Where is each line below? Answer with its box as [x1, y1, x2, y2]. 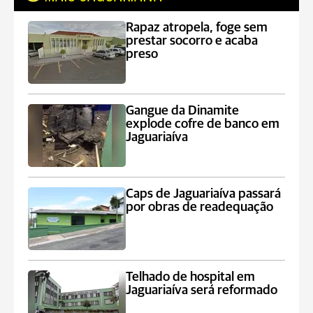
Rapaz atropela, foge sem [126, 21, 268, 34]
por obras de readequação [126, 201, 274, 214]
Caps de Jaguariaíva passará [126, 187, 282, 201]
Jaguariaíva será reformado [126, 284, 278, 297]
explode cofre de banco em [126, 117, 280, 131]
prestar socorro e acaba [126, 34, 259, 48]
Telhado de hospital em [126, 270, 256, 284]
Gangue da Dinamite [126, 104, 240, 117]
